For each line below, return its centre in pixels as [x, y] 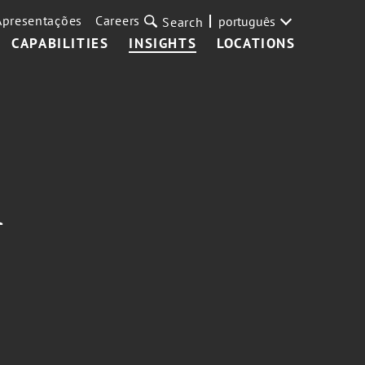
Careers [118, 20]
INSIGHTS [163, 43]
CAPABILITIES [60, 43]
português [246, 21]
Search [183, 22]
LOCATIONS [256, 43]
